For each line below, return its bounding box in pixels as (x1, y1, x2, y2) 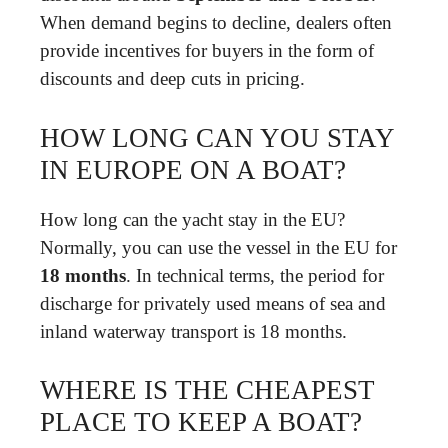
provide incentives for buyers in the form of (40, 40, 374, 61)
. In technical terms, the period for (126, 264, 384, 286)
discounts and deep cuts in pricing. (40, 68, 305, 89)
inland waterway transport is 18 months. (40, 320, 347, 342)
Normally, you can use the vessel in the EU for (40, 236, 397, 258)
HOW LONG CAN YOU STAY (40, 122, 394, 153)
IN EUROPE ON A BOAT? (40, 154, 346, 185)
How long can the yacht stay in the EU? (40, 208, 345, 230)
